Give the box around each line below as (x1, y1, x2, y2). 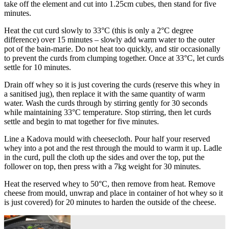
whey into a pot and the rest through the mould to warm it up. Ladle (4, 143, 222, 152)
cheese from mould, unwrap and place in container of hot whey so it (4, 188, 223, 197)
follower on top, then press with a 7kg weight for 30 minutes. (4, 162, 201, 171)
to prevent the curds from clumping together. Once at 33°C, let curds (4, 53, 224, 62)
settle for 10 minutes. (4, 62, 71, 72)
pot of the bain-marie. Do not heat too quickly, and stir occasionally (4, 44, 220, 53)
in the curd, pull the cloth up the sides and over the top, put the (4, 152, 204, 162)
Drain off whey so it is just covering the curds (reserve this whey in (4, 80, 220, 89)
